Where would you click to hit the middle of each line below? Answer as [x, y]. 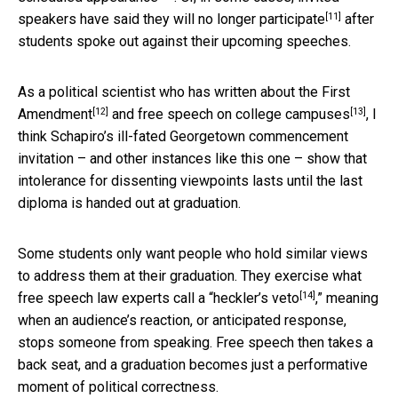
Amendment [55, 115]
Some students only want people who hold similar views [193, 254]
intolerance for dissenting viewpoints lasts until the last [190, 181]
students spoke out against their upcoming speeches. [184, 42]
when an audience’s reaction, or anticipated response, [182, 321]
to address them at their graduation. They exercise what [190, 276]
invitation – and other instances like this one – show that [192, 159]
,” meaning [347, 298]
